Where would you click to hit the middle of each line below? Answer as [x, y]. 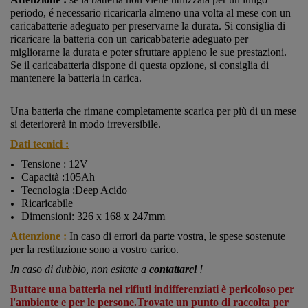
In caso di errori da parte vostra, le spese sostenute [177, 236]
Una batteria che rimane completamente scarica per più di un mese [153, 111]
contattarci [173, 269]
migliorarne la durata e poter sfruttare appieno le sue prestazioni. [148, 52]
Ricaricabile [48, 203]
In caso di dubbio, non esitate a [80, 269]
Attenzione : [38, 236]
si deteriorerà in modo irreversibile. [87, 124]
